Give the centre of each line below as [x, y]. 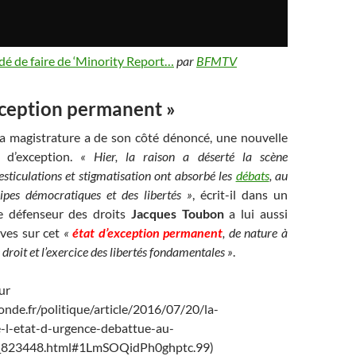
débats [252, 175]
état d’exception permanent [146, 232]
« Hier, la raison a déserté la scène [184, 156]
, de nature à [255, 232]
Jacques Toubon [177, 213]
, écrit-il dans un [240, 194]
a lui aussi [256, 213]
